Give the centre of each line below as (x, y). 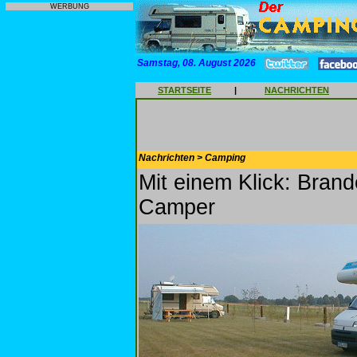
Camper (177, 207)
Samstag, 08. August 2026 (196, 63)
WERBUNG (69, 6)
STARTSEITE (184, 90)
